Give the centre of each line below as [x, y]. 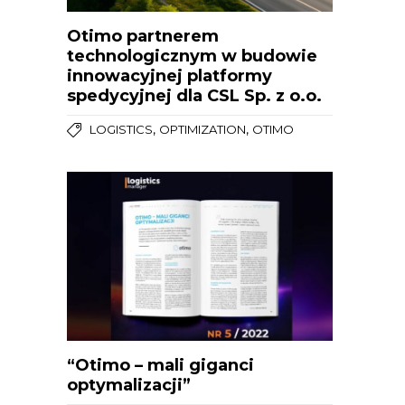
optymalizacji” [129, 386]
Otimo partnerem [143, 36]
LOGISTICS [121, 129]
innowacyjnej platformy [170, 75]
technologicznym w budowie [192, 56]
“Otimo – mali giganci [160, 366]
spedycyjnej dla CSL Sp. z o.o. [194, 95]
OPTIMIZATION [202, 129]
